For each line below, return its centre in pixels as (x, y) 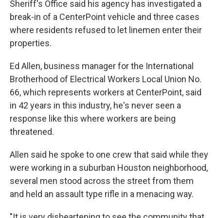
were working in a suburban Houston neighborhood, (109, 168)
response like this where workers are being (93, 118)
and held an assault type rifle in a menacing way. (102, 194)
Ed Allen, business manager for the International (102, 66)
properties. (31, 43)
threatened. (32, 132)
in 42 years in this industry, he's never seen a (95, 105)
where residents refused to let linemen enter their (106, 30)
